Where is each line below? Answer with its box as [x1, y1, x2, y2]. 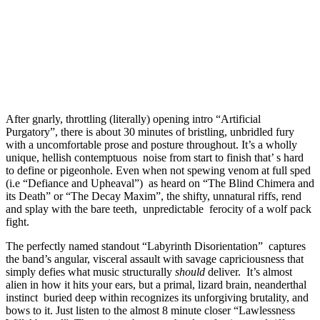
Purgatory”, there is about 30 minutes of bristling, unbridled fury [6, 125, 294, 138]
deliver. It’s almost [205, 265, 292, 278]
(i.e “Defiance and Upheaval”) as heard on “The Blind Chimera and [6, 176, 314, 189]
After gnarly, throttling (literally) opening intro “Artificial [6, 112, 261, 125]
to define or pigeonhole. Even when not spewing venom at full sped [6, 164, 311, 176]
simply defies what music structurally [6, 265, 175, 278]
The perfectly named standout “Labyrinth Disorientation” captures [6, 239, 306, 252]
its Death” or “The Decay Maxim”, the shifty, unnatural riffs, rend [6, 189, 301, 202]
